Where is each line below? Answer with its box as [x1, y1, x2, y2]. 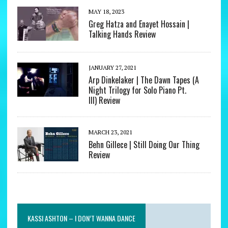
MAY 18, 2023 [88, 8, 124, 16]
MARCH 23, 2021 [88, 128, 132, 136]
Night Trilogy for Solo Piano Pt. [88, 84, 186, 97]
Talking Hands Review [88, 28, 156, 41]
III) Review [88, 94, 120, 107]
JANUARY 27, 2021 [88, 64, 136, 72]
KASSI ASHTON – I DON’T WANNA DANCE [27, 213, 135, 224]
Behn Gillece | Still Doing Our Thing [88, 138, 199, 151]
